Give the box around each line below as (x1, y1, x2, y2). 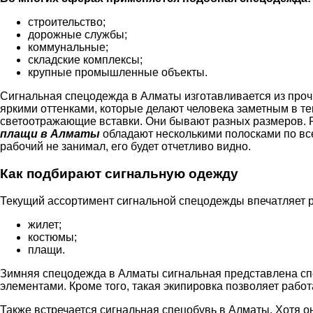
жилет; (28, 218, 61, 231)
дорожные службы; (28, 29, 127, 41)
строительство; (28, 16, 105, 29)
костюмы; (28, 231, 77, 243)
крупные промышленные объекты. (28, 66, 208, 79)
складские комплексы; (28, 54, 143, 66)
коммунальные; (28, 41, 108, 54)
